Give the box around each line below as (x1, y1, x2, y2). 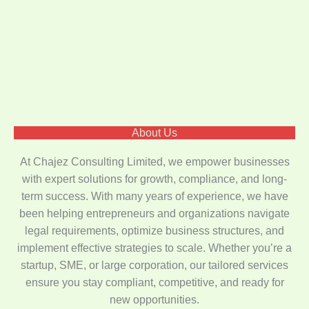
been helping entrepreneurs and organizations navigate (19, 207, 290, 219)
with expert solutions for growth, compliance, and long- (22, 172, 287, 185)
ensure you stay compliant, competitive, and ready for (25, 276, 284, 288)
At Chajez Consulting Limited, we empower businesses (19, 155, 290, 168)
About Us (132, 126, 177, 139)
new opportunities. (110, 293, 199, 306)
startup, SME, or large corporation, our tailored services (21, 259, 288, 271)
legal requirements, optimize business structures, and (25, 224, 284, 237)
